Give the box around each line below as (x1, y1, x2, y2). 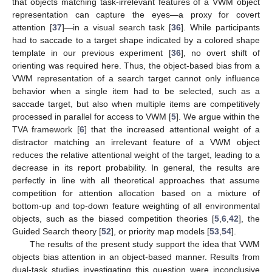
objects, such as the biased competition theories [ (12, 213, 214, 223)
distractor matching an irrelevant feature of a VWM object (12, 137, 260, 147)
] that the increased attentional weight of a (84, 124, 260, 134)
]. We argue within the (176, 111, 260, 121)
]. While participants (181, 22, 260, 32)
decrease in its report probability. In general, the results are (12, 162, 260, 172)
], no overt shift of (180, 47, 260, 58)
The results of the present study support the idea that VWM (29, 239, 260, 249)
